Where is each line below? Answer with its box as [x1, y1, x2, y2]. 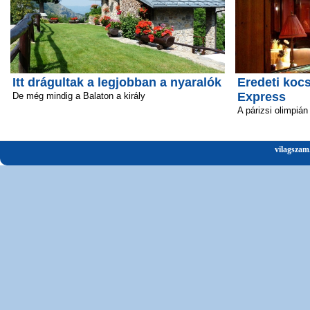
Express [237, 89, 286, 104]
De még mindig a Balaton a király [12, 90, 145, 101]
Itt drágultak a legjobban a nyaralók [12, 75, 221, 89]
